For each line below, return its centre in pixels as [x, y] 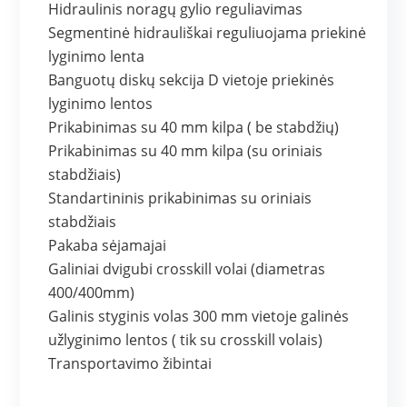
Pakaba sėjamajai [108, 246]
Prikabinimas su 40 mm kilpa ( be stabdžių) [194, 128]
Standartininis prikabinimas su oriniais [180, 199]
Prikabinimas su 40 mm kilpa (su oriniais [186, 151]
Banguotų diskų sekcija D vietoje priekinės [192, 80]
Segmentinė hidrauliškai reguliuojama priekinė [208, 33]
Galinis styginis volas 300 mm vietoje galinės [199, 317]
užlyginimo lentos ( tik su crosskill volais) [186, 340]
